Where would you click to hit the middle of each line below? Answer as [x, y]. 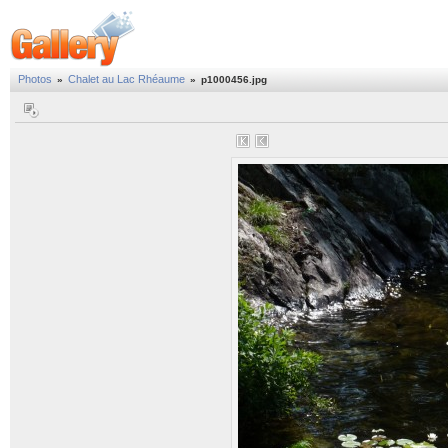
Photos [35, 79]
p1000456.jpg [234, 79]
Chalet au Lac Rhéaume [126, 79]
